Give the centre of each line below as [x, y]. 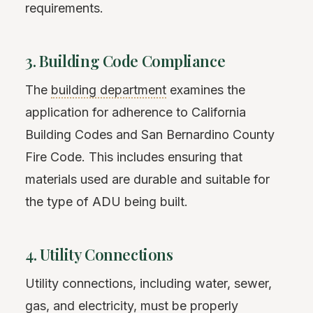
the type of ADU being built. [107, 202]
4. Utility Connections [99, 254]
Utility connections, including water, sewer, [148, 283]
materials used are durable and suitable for [147, 179]
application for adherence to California [136, 112]
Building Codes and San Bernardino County [150, 134]
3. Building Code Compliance [125, 61]
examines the [206, 90]
